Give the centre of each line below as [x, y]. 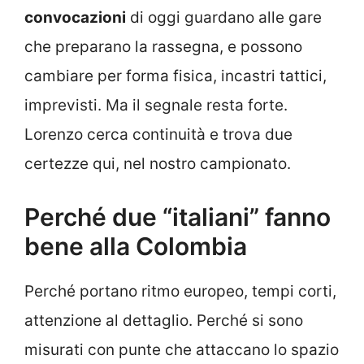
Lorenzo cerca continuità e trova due [158, 135]
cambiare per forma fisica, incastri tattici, [175, 76]
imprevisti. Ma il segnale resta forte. [156, 106]
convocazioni [75, 18]
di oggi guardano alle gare [224, 18]
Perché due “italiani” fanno [178, 217]
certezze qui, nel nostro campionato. [158, 164]
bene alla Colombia [136, 246]
